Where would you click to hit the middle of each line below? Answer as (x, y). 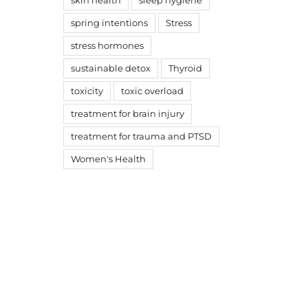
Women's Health (108, 159)
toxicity (87, 91)
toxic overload (152, 91)
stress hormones (107, 46)
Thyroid (185, 68)
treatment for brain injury (127, 114)
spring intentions (109, 23)
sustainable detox (110, 68)
